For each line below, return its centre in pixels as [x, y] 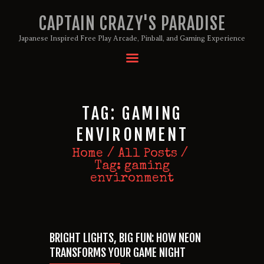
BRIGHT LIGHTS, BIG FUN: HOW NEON [125, 237]
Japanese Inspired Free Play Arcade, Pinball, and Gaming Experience [132, 38]
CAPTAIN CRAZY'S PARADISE [132, 23]
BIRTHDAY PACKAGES [95, 95]
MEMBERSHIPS [82, 112]
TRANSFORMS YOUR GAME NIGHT [118, 252]
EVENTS [66, 146]
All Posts [148, 154]
